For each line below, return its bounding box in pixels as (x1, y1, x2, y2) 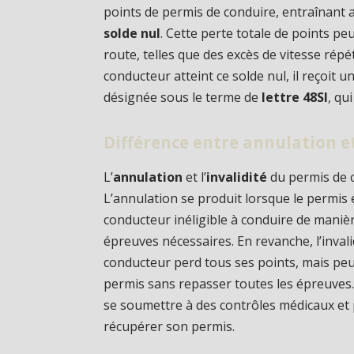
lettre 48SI (262, 88, 329, 107)
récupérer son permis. (104, 317, 235, 335)
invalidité (206, 168, 268, 186)
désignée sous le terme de (104, 88, 262, 107)
